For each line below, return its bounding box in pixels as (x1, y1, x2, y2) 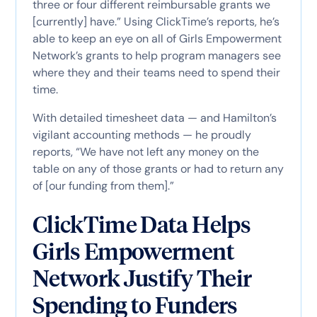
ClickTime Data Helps (32, 210, 250, 238)
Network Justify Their (32, 264, 252, 292)
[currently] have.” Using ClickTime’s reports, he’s (32, 13, 279, 29)
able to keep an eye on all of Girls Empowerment (32, 30, 282, 46)
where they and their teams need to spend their (32, 64, 280, 80)
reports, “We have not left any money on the (32, 144, 259, 159)
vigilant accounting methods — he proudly (32, 127, 251, 142)
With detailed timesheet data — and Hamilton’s (32, 110, 277, 125)
